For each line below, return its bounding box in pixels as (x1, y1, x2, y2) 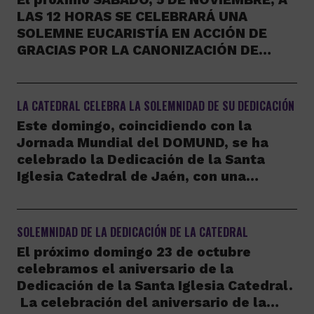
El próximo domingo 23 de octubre (16, 244, 251, 260)
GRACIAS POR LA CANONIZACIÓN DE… (16, 42, 271, 58)
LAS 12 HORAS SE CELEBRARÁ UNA (16, 8, 247, 25)
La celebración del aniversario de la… (16, 294, 279, 310)
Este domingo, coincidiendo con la (16, 118, 252, 134)
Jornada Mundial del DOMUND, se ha (16, 135, 268, 151)
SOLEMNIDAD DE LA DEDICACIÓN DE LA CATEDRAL (16, 224, 248, 240)
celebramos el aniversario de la (16, 261, 233, 277)
